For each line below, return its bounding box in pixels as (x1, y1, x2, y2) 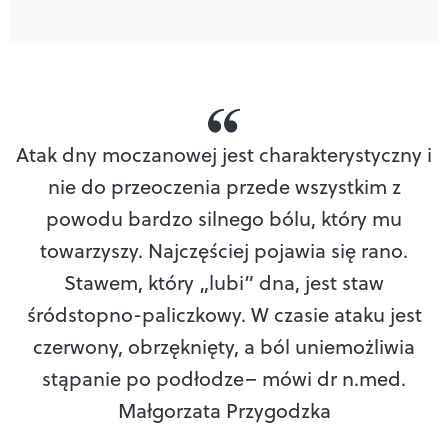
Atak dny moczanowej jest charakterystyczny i (16, 139, 432, 169)
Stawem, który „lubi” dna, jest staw (64, 267, 384, 297)
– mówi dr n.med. (245, 363, 406, 393)
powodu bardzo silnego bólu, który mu (46, 203, 402, 233)
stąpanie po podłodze (42, 363, 245, 393)
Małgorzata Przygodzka (117, 395, 331, 425)
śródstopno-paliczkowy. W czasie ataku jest (26, 299, 422, 329)
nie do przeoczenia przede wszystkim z (47, 171, 401, 201)
